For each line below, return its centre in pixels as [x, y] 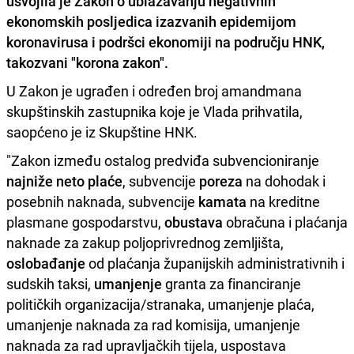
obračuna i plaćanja [285, 222]
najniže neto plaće [64, 181]
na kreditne [283, 201]
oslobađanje [46, 263]
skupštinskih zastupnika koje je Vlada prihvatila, [154, 111]
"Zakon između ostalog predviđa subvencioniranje [163, 160]
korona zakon [118, 62]
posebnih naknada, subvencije [102, 201]
